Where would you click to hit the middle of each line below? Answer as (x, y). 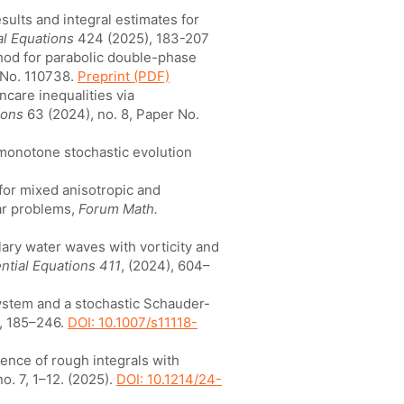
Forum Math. (118, 209)
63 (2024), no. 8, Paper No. (111, 114)
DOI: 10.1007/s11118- (133, 322)
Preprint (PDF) (124, 76)
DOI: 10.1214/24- (169, 379)
